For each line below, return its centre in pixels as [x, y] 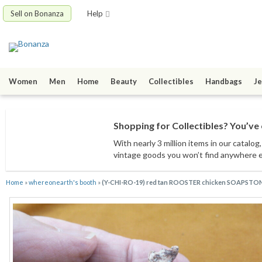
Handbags [224, 82]
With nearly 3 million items [161, 143]
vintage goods [139, 155]
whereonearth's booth [63, 182]
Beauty [124, 82]
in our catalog [234, 143]
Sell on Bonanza [37, 13]
